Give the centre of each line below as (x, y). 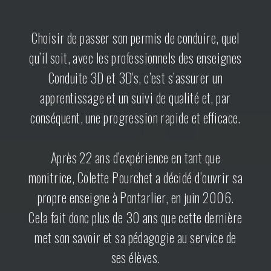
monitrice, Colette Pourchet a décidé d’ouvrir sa (135, 177)
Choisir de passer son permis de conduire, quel (135, 37)
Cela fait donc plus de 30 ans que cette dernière (135, 217)
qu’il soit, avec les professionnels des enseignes (135, 57)
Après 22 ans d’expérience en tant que (135, 157)
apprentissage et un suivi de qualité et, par (135, 97)
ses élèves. (135, 257)
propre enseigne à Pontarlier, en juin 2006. (135, 197)
